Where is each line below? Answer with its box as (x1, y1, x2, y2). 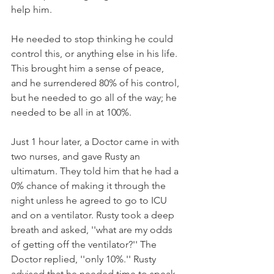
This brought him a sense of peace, (11, 62, 166, 74)
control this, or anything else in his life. (11, 47, 180, 59)
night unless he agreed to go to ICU (11, 194, 169, 206)
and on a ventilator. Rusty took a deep (11, 209, 177, 221)
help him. (11, 3, 54, 15)
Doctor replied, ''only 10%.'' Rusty (11, 253, 158, 265)
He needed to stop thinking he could (11, 32, 176, 45)
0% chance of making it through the (11, 179, 168, 191)
